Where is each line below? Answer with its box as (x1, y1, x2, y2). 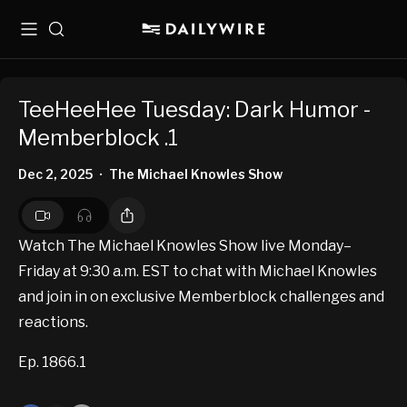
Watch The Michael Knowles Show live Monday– (18, 237, 352, 255)
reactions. (18, 313, 88, 332)
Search (47, 28, 94, 44)
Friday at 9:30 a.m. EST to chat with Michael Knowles (18, 263, 377, 281)
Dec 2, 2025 (18, 166, 93, 183)
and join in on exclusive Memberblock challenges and (18, 288, 384, 306)
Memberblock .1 (18, 124, 178, 152)
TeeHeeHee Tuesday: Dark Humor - (18, 96, 371, 124)
